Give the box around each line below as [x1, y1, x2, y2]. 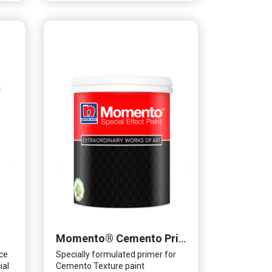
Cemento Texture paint [55, 260, 144, 271]
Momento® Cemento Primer [178, 232, 186, 245]
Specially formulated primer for [55, 249, 176, 259]
